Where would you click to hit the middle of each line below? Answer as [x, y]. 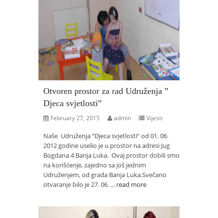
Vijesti [154, 118]
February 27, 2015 [75, 118]
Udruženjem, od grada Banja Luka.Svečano [105, 175]
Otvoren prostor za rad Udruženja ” [106, 91]
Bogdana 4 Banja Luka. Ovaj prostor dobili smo [111, 155]
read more [131, 184]
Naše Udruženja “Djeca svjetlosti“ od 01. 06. [106, 136]
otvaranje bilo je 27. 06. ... [80, 184]
